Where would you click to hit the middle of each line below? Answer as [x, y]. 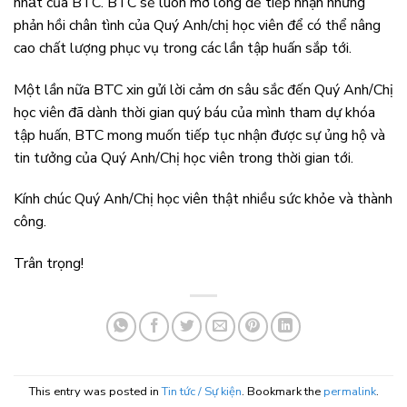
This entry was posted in [95, 391]
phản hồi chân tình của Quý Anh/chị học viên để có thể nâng [197, 25]
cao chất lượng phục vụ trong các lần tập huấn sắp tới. [183, 48]
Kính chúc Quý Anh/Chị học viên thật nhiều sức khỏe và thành [203, 199]
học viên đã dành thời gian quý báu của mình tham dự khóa [194, 112]
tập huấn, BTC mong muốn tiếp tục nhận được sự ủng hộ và [199, 135]
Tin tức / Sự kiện [201, 391]
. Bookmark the [282, 391]
